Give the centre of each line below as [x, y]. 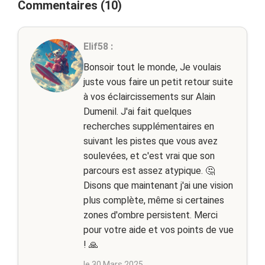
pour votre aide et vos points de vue [159, 230]
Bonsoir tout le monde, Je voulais [152, 67]
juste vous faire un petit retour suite [158, 82]
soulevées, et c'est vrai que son [149, 156]
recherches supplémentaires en [149, 126]
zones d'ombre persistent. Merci [151, 215]
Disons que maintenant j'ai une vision [158, 185]
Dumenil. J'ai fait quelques [138, 112]
